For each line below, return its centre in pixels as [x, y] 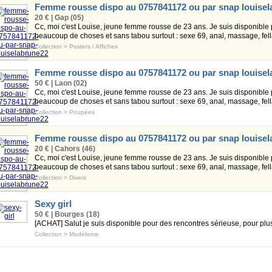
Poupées [82, 112]
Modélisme [84, 234]
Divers [77, 178]
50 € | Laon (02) [60, 83]
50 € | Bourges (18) [67, 214]
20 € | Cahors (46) [65, 149]
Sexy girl [53, 204]
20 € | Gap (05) [59, 18]
